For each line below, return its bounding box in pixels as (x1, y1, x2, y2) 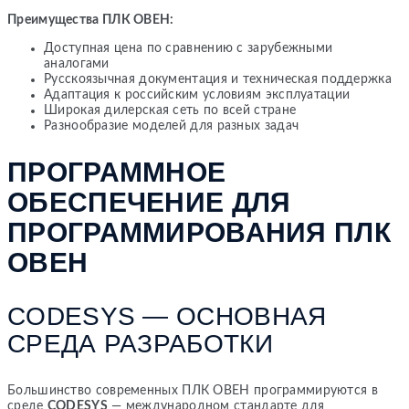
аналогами (44, 58, 110, 70)
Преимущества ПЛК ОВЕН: (7, 14, 174, 26)
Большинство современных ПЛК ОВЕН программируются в (7, 383, 378, 397)
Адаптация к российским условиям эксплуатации (44, 89, 351, 101)
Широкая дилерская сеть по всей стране (44, 104, 297, 117)
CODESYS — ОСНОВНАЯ (7, 301, 327, 330)
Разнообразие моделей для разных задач (44, 120, 299, 132)
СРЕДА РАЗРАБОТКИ (7, 329, 273, 358)
